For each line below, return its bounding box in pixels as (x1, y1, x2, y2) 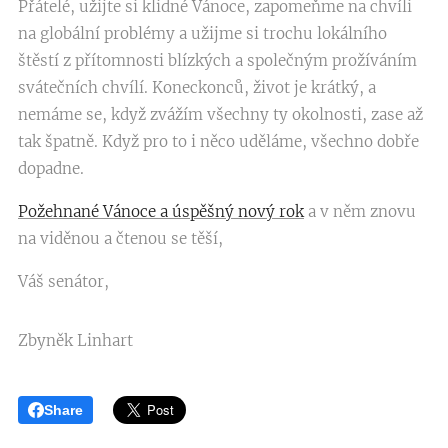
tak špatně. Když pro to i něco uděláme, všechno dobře (18, 132, 419, 151)
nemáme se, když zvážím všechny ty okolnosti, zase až (18, 105, 423, 124)
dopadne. (18, 159, 84, 178)
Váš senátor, (18, 272, 109, 291)
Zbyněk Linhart (18, 331, 137, 350)
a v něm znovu (304, 202, 416, 221)
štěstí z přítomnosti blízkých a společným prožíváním (18, 51, 417, 70)
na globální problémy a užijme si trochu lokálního (18, 24, 387, 43)
